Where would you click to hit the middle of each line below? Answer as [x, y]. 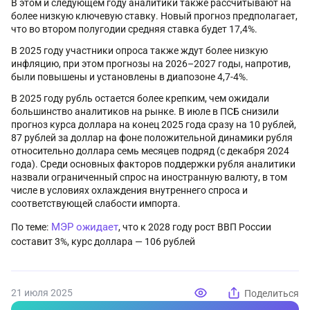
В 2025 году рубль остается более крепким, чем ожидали [140, 98]
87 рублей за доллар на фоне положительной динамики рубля [152, 138]
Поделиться [272, 293]
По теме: [30, 227]
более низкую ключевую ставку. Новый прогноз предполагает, [154, 16]
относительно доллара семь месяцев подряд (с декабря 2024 [150, 151]
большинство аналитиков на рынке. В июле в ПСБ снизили [145, 111]
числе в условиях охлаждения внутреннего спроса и [129, 190]
